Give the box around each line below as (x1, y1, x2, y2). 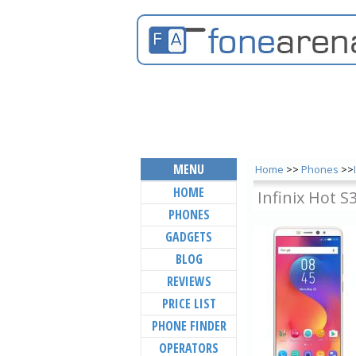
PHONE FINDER (151, 317, 226, 335)
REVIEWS (166, 273, 211, 290)
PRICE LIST (161, 295, 216, 312)
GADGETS (165, 228, 212, 246)
